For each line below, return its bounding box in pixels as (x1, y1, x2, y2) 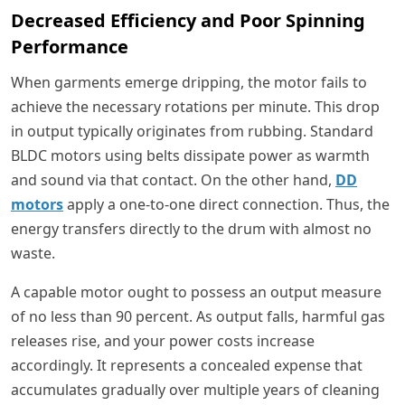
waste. (11, 243, 55, 264)
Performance (11, 34, 128, 60)
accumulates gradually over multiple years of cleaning (11, 380, 380, 400)
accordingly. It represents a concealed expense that (11, 355, 363, 376)
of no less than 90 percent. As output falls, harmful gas (11, 306, 385, 327)
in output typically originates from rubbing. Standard (11, 121, 373, 142)
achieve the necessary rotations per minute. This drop (11, 97, 380, 118)
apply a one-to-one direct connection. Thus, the (63, 194, 390, 215)
